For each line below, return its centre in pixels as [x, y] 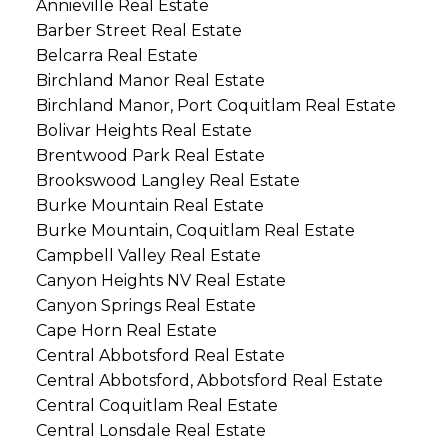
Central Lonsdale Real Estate [150, 431]
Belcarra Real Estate [116, 56]
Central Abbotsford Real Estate [160, 356]
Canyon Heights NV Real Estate [160, 281]
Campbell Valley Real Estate [148, 256]
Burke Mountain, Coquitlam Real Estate [195, 231]
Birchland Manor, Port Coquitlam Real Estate [215, 106]
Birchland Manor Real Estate [150, 81]
